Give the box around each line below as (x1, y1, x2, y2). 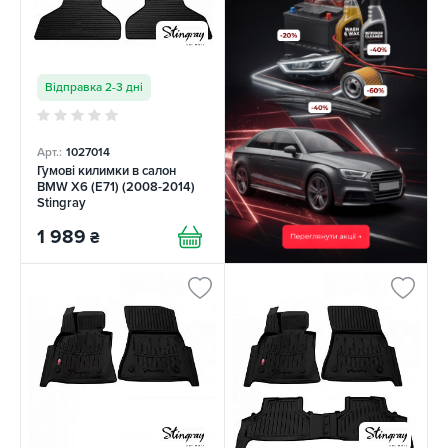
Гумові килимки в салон (37, 163, 176, 180)
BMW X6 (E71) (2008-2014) (37, 179, 195, 196)
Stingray (37, 195, 86, 212)
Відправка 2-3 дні (45, 80, 143, 95)
